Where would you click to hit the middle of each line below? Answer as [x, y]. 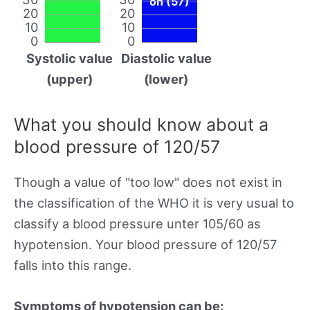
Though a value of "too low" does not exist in [148, 182]
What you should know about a [141, 124]
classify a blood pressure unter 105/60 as [137, 223]
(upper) [69, 79]
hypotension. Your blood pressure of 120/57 [145, 244]
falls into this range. [73, 265]
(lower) [166, 79]
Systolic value [69, 58]
